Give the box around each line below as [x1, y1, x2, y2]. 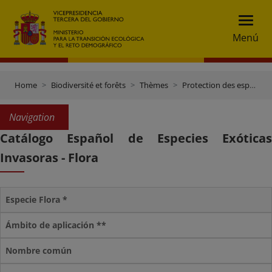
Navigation [9, 110, 55, 124]
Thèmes [140, 80, 168, 90]
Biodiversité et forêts [51, 80, 126, 90]
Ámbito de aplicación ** [5, 219, 106, 231]
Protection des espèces [182, 80, 250, 90]
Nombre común [5, 245, 72, 256]
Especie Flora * [5, 194, 67, 205]
